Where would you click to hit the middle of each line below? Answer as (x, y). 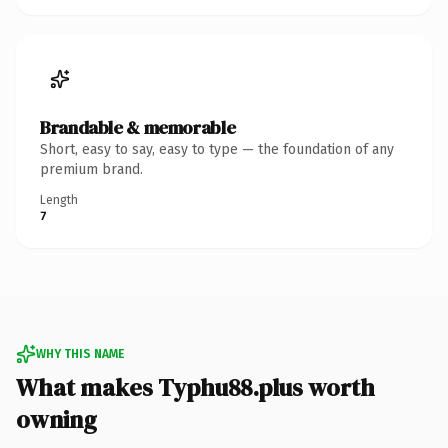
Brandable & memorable (138, 127)
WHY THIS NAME (80, 353)
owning (56, 419)
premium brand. (91, 169)
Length (59, 199)
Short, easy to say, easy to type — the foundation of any (217, 149)
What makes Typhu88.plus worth (195, 387)
